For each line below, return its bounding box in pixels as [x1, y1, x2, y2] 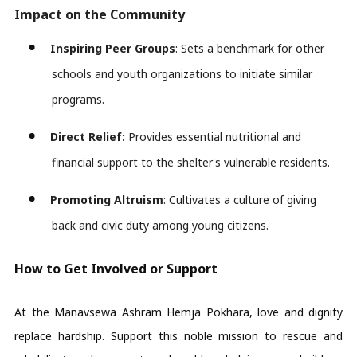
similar [275, 65, 312, 81]
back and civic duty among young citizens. [51, 217, 272, 233]
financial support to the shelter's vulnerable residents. [51, 154, 330, 170]
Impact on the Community [14, 5, 185, 23]
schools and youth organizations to [51, 65, 240, 81]
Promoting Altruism [50, 191, 164, 207]
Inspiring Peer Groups [50, 40, 176, 56]
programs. [51, 91, 104, 107]
